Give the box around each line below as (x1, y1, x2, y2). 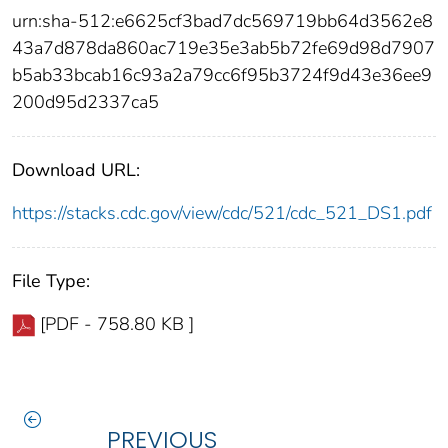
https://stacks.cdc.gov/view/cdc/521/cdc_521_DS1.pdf (12, 200, 432, 225)
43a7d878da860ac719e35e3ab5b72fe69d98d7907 (12, 35, 435, 60)
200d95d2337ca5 (12, 89, 159, 114)
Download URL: (12, 157, 140, 182)
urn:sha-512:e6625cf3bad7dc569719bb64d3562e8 (12, 8, 433, 33)
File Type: (12, 268, 90, 293)
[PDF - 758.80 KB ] (40, 311, 194, 336)
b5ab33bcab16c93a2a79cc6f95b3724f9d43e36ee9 (12, 62, 432, 87)
